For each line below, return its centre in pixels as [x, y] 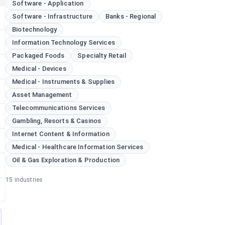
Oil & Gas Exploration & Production [66, 160]
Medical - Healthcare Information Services [78, 147]
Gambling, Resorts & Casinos [57, 121]
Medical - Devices [39, 69]
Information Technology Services [64, 42]
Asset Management [42, 95]
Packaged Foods [38, 55]
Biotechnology [35, 29]
